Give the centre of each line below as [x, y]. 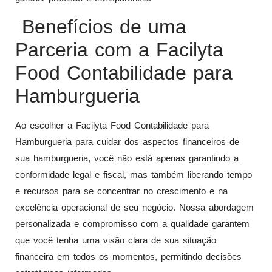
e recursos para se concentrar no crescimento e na [121, 191]
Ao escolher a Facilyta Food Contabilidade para [112, 125]
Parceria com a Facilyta [119, 49]
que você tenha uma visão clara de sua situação [116, 240]
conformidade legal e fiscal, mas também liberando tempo [134, 174]
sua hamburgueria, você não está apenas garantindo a [127, 158]
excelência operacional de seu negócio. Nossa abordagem [134, 207]
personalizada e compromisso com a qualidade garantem [132, 223]
